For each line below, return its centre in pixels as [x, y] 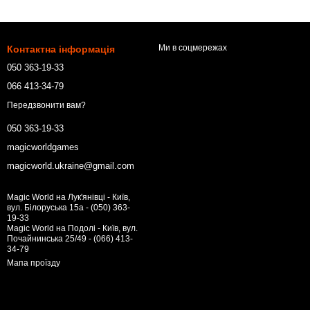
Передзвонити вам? [46, 105]
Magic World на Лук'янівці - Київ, [69, 197]
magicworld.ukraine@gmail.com [71, 165]
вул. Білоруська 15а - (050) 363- [69, 207]
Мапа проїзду [34, 263]
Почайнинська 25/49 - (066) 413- [70, 238]
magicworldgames [43, 147]
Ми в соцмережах [193, 48]
